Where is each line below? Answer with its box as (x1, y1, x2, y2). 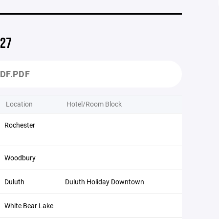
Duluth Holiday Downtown (65, 177, 144, 186)
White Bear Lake (4, 201, 53, 210)
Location (6, 99, 33, 109)
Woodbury (4, 153, 36, 162)
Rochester (4, 120, 35, 130)
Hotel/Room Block (66, 99, 122, 109)
